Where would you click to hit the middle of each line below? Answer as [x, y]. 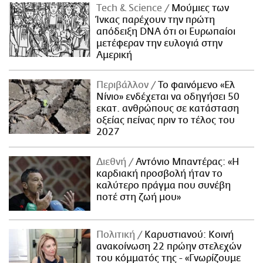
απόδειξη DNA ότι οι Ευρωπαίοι [166, 31]
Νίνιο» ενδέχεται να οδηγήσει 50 [168, 97]
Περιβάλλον [124, 85]
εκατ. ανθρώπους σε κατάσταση [168, 108]
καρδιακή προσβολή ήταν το [160, 173]
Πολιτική [117, 235]
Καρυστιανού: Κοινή [188, 235]
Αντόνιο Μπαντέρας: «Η [187, 162]
